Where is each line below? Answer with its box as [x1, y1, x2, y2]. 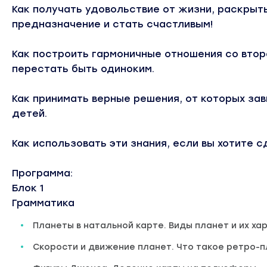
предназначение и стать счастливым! [12, 18, 213, 30]
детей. [12, 108, 47, 120]
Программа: [12, 167, 73, 179]
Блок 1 [12, 182, 44, 194]
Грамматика [12, 197, 74, 209]
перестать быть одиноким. [12, 63, 154, 75]
